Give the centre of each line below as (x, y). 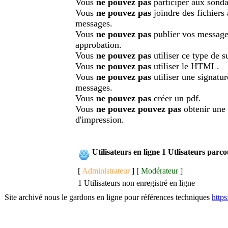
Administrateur (106, 170)
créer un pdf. (176, 98)
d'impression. (100, 119)
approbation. (98, 45)
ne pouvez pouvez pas (139, 109)
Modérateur (160, 170)
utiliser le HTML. (187, 66)
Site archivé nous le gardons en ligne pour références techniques (108, 197)
